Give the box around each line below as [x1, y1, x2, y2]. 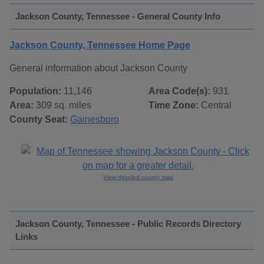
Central [199, 100, 232, 111]
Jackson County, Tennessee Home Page [9, 40, 190, 51]
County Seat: [9, 114, 68, 125]
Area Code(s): [148, 86, 210, 97]
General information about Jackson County [9, 63, 187, 74]
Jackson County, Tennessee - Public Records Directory [15, 219, 241, 229]
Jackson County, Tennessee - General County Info [15, 11, 220, 22]
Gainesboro [70, 114, 119, 125]
